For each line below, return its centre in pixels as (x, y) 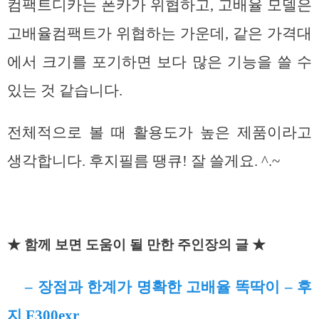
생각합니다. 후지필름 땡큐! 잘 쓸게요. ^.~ (143, 161)
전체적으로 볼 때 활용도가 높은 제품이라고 (159, 132)
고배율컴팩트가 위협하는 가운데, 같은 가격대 (159, 33)
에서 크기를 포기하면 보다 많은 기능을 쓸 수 (159, 62)
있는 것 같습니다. (65, 90)
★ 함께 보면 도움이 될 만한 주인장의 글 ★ (136, 245)
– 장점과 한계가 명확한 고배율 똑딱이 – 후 (169, 287)
